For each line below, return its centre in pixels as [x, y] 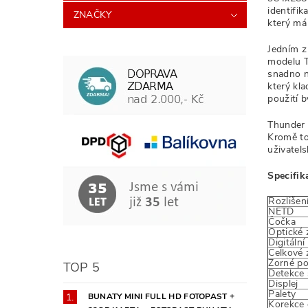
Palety [282, 294]
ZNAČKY [92, 14]
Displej [283, 284]
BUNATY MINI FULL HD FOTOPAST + [161, 296]
